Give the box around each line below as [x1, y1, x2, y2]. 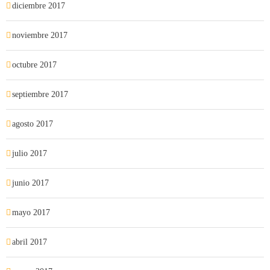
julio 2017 [12, 149, 47, 158]
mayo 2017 [12, 208, 50, 217]
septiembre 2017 [12, 90, 68, 99]
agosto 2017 [12, 119, 53, 128]
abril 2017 [12, 237, 47, 246]
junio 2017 [12, 178, 49, 187]
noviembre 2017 [12, 31, 67, 40]
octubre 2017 [12, 60, 57, 69]
